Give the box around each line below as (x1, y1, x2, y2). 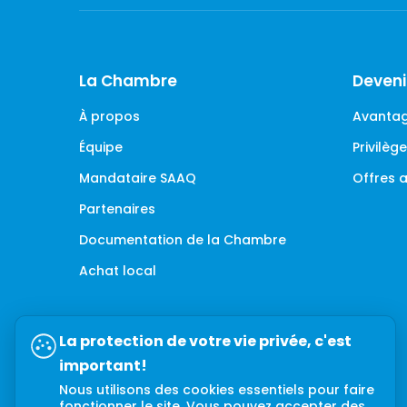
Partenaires (79, 199, 155, 218)
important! (59, 355, 147, 376)
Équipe (79, 137, 123, 156)
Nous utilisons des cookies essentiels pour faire (59, 381, 374, 399)
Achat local (79, 261, 156, 280)
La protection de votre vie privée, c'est (59, 331, 352, 352)
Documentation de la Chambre (79, 230, 286, 249)
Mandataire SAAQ (79, 168, 196, 187)
